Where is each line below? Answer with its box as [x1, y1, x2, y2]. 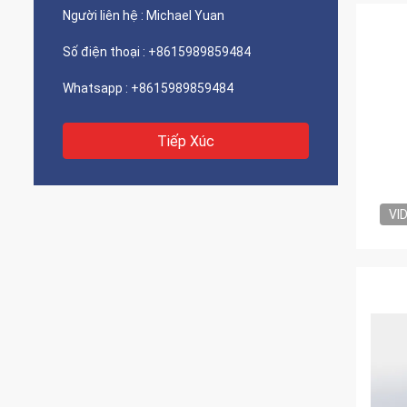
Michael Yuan [146, 8, 224, 23]
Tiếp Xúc [157, 133, 214, 150]
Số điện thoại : [63, 45, 145, 59]
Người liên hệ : [63, 8, 144, 23]
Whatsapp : [63, 81, 128, 95]
